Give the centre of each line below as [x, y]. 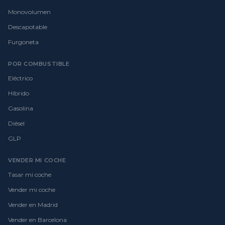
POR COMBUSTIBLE [39, 64]
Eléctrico [20, 78]
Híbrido [19, 93]
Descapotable [28, 27]
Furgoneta [23, 42]
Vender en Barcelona [37, 219]
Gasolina [21, 108]
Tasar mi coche [30, 174]
